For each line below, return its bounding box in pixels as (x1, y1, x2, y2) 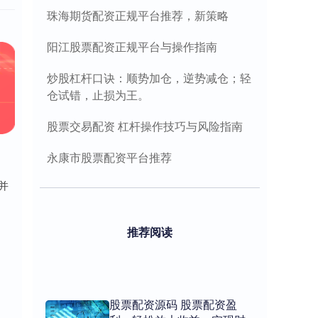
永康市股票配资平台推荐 (47, 149, 172, 165)
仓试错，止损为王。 (47, 87, 149, 103)
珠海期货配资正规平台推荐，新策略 (47, 7, 229, 23)
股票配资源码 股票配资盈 (109, 296, 237, 312)
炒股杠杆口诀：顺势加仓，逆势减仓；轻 (47, 70, 251, 86)
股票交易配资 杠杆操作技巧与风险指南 (47, 118, 243, 134)
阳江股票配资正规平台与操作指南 (47, 38, 217, 55)
